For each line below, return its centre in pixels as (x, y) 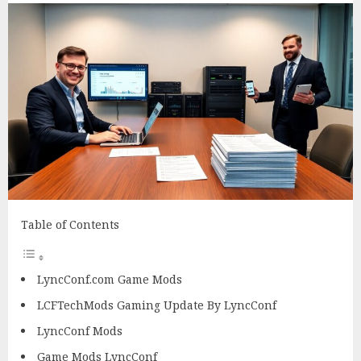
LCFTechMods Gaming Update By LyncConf (157, 305)
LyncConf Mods (80, 331)
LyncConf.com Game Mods (110, 280)
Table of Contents (70, 225)
